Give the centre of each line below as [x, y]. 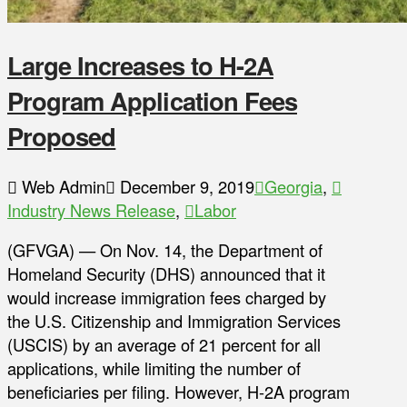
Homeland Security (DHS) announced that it [166, 274]
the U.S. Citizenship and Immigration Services [174, 321]
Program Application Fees [152, 101]
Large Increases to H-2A [140, 65]
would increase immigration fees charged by [167, 298]
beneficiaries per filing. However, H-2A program [179, 392]
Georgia [293, 186]
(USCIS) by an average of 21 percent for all [164, 345]
